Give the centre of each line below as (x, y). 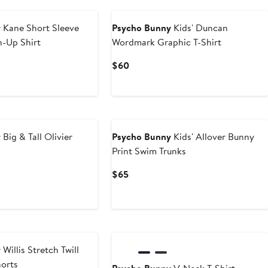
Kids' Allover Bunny (213, 137)
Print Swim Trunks (149, 151)
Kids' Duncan (200, 28)
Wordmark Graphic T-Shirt (167, 42)
